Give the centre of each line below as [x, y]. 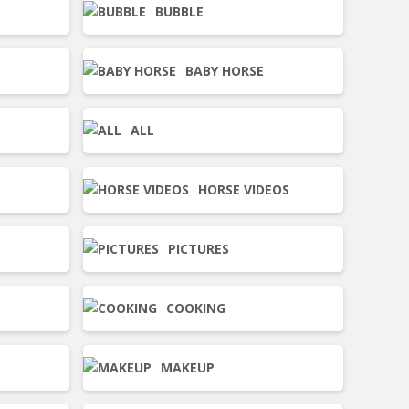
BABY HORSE [225, 71]
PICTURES [199, 249]
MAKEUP [188, 367]
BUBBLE [179, 11]
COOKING [196, 308]
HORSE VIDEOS [244, 189]
